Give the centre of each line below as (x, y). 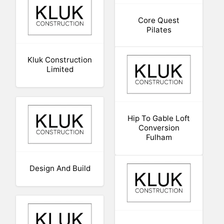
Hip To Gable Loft (159, 118)
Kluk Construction (60, 59)
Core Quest (159, 20)
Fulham (159, 137)
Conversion (159, 127)
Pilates (159, 30)
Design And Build (60, 168)
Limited (60, 69)
